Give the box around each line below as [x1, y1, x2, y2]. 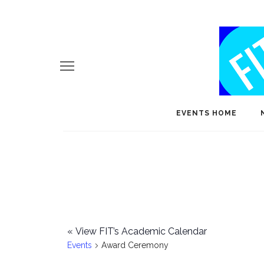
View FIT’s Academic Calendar [73, 226, 207, 237]
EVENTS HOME [176, 109, 237, 117]
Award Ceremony [101, 240, 169, 250]
